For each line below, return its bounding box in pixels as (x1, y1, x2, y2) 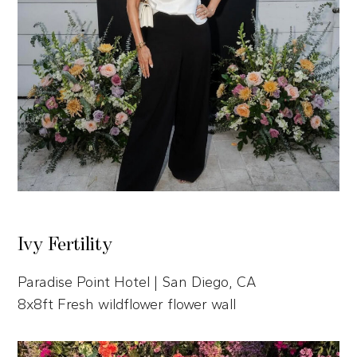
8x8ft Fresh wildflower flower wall (18, 295, 237, 313)
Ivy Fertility (18, 233, 113, 255)
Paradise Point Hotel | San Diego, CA (18, 273, 257, 291)
